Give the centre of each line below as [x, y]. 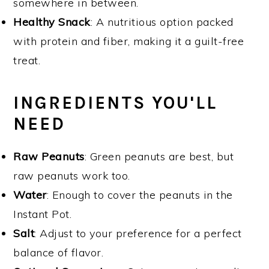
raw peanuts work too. [72, 175]
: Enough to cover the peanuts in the [140, 195]
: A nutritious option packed [162, 22]
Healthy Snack [52, 22]
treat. [27, 60]
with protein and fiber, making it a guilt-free [129, 41]
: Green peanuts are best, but [159, 156]
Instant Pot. [43, 214]
